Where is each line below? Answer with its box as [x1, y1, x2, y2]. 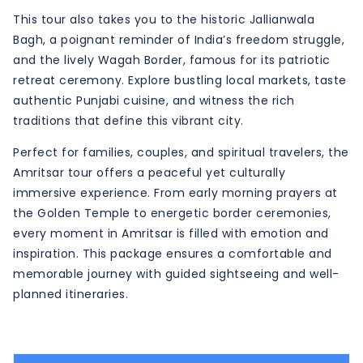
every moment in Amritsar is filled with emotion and [13, 224, 329, 241]
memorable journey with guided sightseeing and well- [13, 265, 340, 282]
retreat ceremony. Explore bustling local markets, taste [13, 71, 347, 88]
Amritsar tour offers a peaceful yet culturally [13, 164, 285, 181]
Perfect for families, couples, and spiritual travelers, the [13, 143, 349, 160]
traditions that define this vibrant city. [13, 112, 244, 129]
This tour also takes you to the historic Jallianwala [13, 11, 314, 28]
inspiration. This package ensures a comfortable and [13, 245, 332, 262]
